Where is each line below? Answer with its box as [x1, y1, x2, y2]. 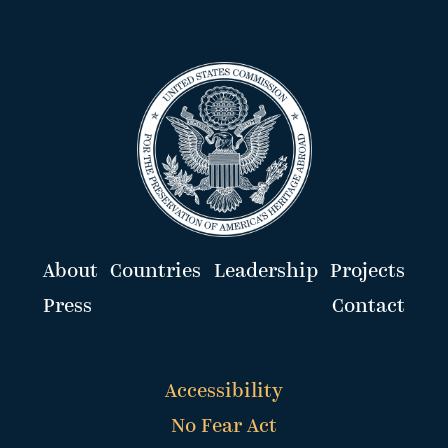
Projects [330, 262, 406, 283]
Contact [332, 297, 406, 318]
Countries [110, 262, 202, 283]
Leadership [213, 262, 318, 283]
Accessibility [165, 382, 283, 403]
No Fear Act [171, 417, 277, 438]
